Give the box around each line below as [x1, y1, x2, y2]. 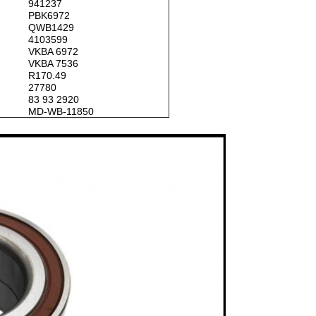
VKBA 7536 [28, 58, 78, 69]
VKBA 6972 [28, 46, 78, 57]
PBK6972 [28, 10, 70, 21]
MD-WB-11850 [28, 106, 94, 117]
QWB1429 [28, 22, 74, 33]
